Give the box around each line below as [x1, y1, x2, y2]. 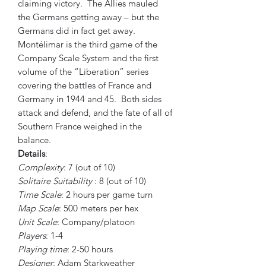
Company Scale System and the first [18, 52, 159, 64]
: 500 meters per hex [59, 202, 138, 214]
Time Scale [18, 189, 61, 200]
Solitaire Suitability [18, 175, 92, 186]
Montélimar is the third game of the [18, 39, 157, 50]
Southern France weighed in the [18, 121, 142, 132]
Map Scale [18, 202, 59, 214]
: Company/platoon [57, 216, 135, 227]
